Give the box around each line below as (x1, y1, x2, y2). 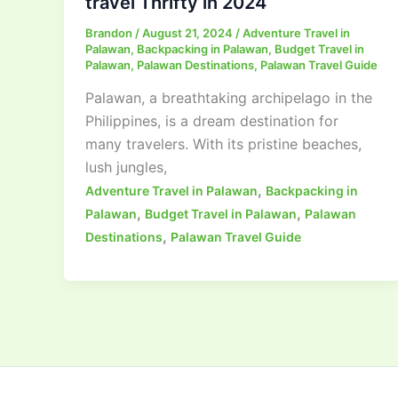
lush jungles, (85, 158, 167, 177)
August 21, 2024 (142, 25, 235, 40)
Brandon (85, 25, 135, 40)
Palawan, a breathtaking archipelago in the (85, 89, 372, 107)
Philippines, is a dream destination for (85, 112, 338, 131)
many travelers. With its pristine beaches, (85, 135, 362, 154)
